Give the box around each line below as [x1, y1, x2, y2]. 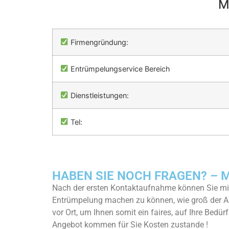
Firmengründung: [68, 37, 129, 47]
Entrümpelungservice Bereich [68, 64, 171, 73]
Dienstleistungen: [68, 90, 129, 100]
